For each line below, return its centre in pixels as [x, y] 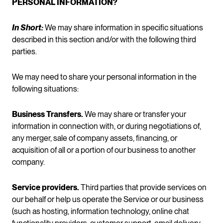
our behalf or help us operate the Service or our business [108, 199]
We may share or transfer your [135, 114]
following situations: [45, 89]
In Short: [28, 27]
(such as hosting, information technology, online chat [101, 211]
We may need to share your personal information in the [104, 77]
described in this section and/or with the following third [104, 39]
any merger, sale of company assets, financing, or [95, 138]
